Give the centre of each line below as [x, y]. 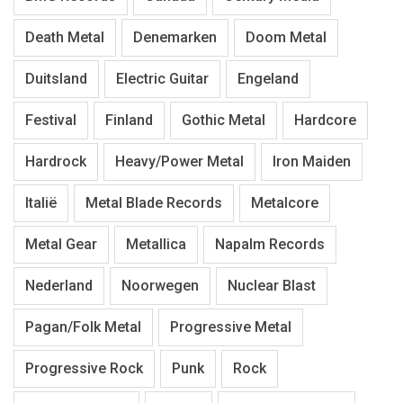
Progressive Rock [84, 369]
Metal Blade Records [154, 203]
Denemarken [175, 38]
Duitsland [56, 79]
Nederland [59, 286]
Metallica [156, 245]
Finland [129, 121]
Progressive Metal [231, 327]
